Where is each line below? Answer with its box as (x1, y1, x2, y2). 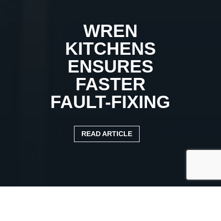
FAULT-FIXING (50, 91, 171, 112)
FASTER (75, 74, 146, 94)
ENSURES (67, 56, 153, 76)
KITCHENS (65, 38, 156, 59)
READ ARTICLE (81, 129, 132, 138)
